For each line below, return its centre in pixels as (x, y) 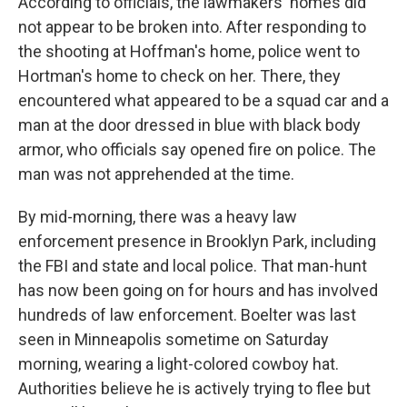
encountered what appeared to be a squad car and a (203, 100)
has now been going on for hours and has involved (198, 290)
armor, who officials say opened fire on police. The (197, 149)
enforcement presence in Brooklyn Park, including (197, 241)
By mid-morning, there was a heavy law (158, 217)
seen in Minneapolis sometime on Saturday (174, 339)
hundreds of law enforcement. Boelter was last (187, 315)
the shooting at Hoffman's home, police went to (189, 51)
